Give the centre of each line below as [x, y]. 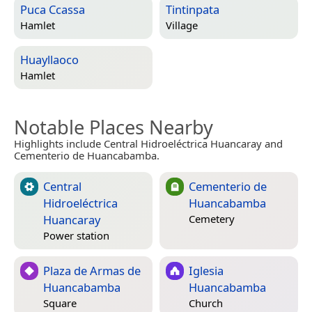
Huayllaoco [49, 59]
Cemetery [212, 219]
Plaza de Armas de [92, 270]
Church [206, 303]
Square [60, 303]
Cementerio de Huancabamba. [87, 155]
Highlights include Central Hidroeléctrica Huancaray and [148, 143]
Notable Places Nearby [114, 127]
